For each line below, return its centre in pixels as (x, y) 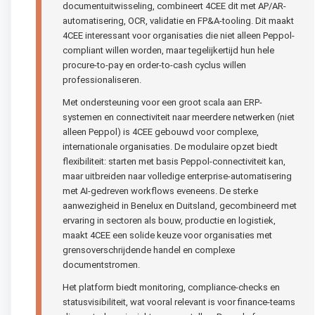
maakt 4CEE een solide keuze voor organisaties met (167, 235)
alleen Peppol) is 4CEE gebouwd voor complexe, (161, 131)
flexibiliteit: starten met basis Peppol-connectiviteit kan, (174, 161)
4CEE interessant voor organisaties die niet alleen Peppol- (179, 35)
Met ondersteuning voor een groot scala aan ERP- (162, 102)
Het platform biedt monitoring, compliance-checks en (171, 287)
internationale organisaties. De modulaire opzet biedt (170, 146)
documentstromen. (101, 264)
